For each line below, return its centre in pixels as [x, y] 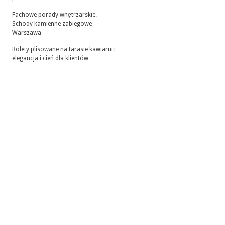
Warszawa [27, 33]
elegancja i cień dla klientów [50, 58]
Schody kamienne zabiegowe [52, 24]
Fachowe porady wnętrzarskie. [54, 15]
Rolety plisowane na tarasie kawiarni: [63, 49]
